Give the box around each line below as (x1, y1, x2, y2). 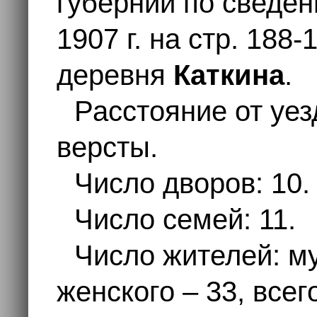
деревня (57, 59, 173, 91)
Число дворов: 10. (74, 168, 310, 199)
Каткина (173, 59, 284, 91)
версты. (57, 132, 158, 163)
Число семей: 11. (74, 204, 296, 235)
